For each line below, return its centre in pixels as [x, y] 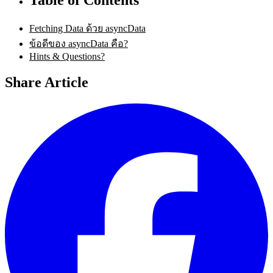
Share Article [47, 82]
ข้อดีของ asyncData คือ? [79, 43]
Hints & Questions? [67, 56]
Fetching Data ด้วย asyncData [87, 28]
